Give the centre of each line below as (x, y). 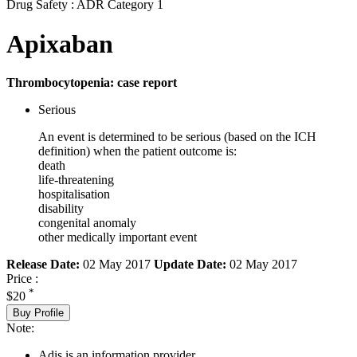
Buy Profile (38, 312)
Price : (22, 279)
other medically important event (118, 237)
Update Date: (190, 265)
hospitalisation (74, 194)
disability (61, 209)
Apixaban (60, 43)
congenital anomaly (87, 223)
